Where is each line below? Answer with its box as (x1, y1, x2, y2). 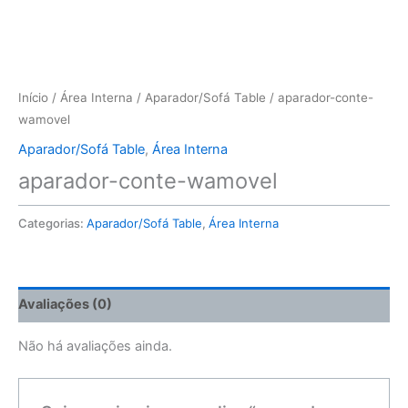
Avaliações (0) (18, 296, 112, 313)
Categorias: (18, 215, 87, 230)
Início (18, 90, 48, 106)
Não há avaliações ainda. (18, 338, 172, 355)
